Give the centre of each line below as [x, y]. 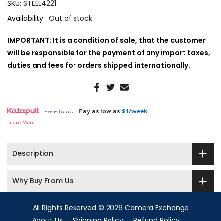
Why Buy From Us [43, 181]
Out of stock [71, 18]
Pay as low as [99, 111]
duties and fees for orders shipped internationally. [99, 65]
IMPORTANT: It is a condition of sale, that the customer [107, 41]
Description [33, 154]
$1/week [134, 111]
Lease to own [59, 111]
